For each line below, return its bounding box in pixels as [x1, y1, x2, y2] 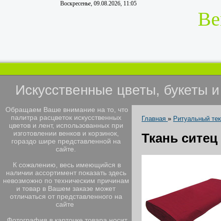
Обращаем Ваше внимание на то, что [3, 106, 128, 113]
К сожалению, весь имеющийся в [11, 161, 121, 169]
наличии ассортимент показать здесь [5, 169, 126, 177]
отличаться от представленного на [9, 192, 122, 200]
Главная [142, 115, 166, 122]
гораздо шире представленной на [11, 137, 121, 145]
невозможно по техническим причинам [2, 177, 129, 184]
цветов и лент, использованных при [8, 121, 123, 129]
